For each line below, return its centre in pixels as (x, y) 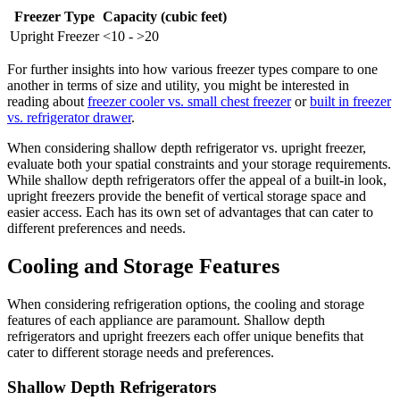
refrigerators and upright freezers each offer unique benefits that (185, 337)
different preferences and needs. (96, 229)
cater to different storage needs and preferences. (141, 353)
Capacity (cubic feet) (165, 17)
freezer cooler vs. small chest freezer (189, 102)
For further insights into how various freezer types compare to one (192, 70)
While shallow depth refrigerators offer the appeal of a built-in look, (197, 180)
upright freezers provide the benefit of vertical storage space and (187, 196)
